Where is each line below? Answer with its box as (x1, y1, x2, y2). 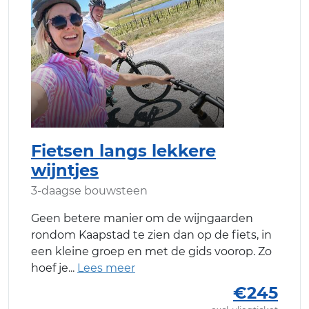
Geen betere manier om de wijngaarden (31, 212, 253, 225)
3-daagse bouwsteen (31, 184, 148, 197)
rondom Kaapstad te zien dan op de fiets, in (31, 228, 272, 241)
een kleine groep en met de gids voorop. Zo (31, 245, 272, 258)
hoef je (31, 261, 68, 275)
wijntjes (31, 160, 99, 180)
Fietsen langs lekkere (31, 141, 216, 161)
